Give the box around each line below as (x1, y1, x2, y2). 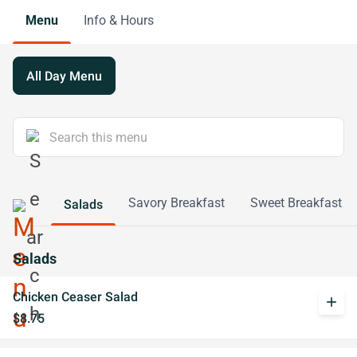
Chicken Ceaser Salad (13, 289, 138, 304)
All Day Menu (26, 68, 102, 84)
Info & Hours (84, 12, 154, 28)
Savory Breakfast (128, 195, 225, 210)
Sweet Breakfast (250, 195, 342, 210)
